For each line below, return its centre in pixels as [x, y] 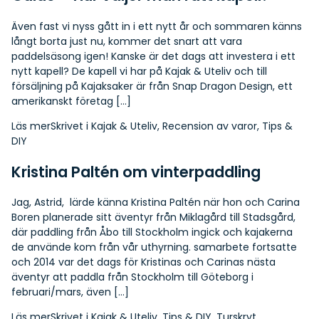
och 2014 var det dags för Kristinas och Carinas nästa [143, 262]
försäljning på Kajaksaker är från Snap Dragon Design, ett [152, 86]
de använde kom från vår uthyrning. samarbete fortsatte [154, 247]
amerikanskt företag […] [71, 101]
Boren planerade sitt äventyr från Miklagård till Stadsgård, [153, 218]
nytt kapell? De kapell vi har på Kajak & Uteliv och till [139, 71]
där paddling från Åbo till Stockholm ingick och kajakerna [152, 232]
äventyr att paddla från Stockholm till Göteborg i [132, 277]
